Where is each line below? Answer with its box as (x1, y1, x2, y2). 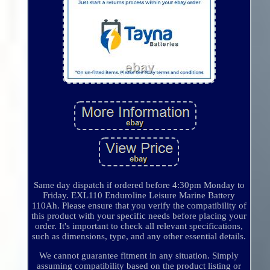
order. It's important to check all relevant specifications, (35, 221, 243, 231)
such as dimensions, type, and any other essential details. (32, 231, 246, 242)
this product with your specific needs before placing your (31, 211, 247, 221)
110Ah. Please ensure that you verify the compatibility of (31, 201, 246, 211)
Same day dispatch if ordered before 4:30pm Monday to (33, 180, 245, 190)
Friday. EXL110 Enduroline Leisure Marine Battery (43, 190, 236, 201)
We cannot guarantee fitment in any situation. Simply (39, 251, 239, 261)
